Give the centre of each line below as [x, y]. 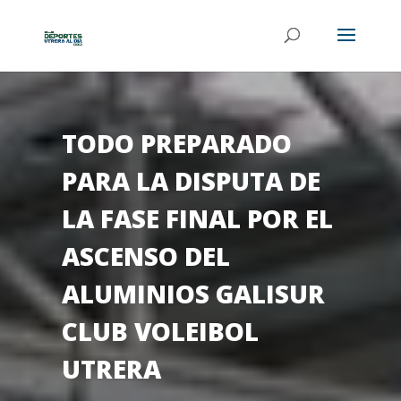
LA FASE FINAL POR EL [197, 218]
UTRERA [111, 368]
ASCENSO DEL [145, 256]
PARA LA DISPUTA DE [191, 180]
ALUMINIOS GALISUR [193, 293]
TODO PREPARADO [176, 143]
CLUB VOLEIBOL [160, 331]
